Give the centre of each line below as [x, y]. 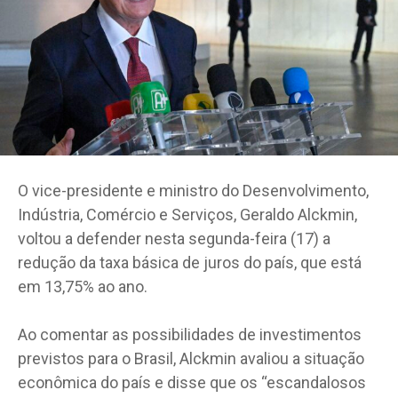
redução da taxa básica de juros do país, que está [190, 262]
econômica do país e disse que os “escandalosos [192, 382]
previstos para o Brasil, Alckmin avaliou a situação [191, 358]
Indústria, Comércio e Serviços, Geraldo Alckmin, [187, 214]
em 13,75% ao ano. [84, 286]
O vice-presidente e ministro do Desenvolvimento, [193, 190]
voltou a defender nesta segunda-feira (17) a [174, 238]
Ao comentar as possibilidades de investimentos [190, 334]
